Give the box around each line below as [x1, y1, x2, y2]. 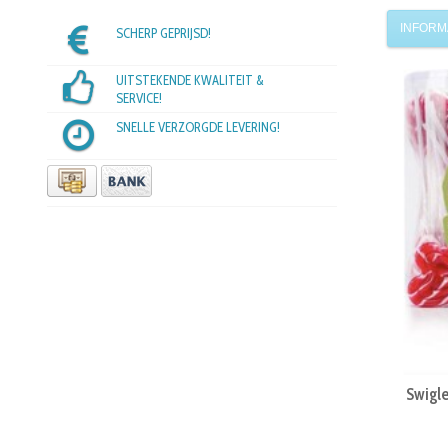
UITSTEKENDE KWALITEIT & [115, 72, 264, 89]
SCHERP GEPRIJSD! [115, 25, 211, 42]
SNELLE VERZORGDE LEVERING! [115, 119, 280, 136]
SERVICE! [115, 90, 162, 107]
